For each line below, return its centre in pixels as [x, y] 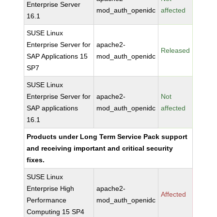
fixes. [36, 160]
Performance [47, 200]
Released [176, 50]
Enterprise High [51, 188]
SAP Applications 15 [57, 56]
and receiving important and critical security [100, 148]
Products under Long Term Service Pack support [107, 137]
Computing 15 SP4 [56, 212]
